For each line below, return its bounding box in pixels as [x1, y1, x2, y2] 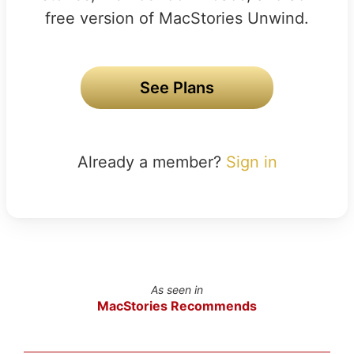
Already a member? [77, 152, 226, 171]
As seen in [150, 282, 203, 296]
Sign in [225, 152, 277, 171]
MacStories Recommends [96, 297, 257, 314]
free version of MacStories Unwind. [45, 8, 309, 28]
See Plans [140, 77, 214, 97]
